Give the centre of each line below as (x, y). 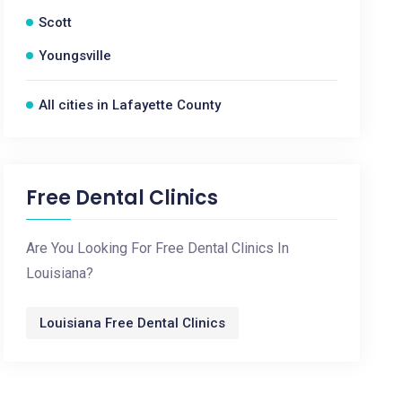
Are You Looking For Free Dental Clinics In (158, 248)
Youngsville (75, 56)
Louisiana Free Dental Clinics (133, 323)
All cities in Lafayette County (130, 105)
